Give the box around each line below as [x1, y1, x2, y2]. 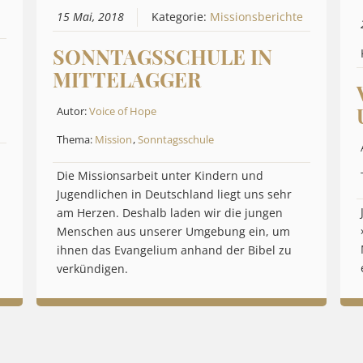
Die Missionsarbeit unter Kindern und [56, 169, 263, 184]
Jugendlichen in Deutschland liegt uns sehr [56, 187, 292, 203]
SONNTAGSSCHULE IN [52, 43, 272, 70]
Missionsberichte [209, 10, 303, 25]
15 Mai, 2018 [56, 10, 124, 25]
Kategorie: [151, 10, 210, 25]
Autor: [56, 104, 89, 119]
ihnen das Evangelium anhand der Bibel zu [56, 243, 292, 258]
